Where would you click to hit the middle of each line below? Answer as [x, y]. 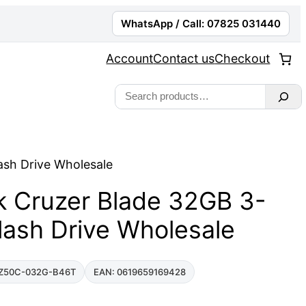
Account [130, 59]
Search [134, 93]
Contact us [184, 59]
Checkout [242, 59]
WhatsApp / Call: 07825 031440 [201, 24]
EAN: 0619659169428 [140, 272]
